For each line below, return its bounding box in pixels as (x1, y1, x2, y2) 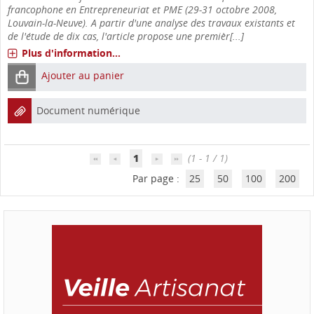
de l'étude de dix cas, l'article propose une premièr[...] (8, 29, 244, 43)
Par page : (132, 171, 182, 185)
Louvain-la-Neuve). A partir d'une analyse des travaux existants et (8, 15, 295, 29)
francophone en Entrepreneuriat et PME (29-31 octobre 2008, (8, 2, 277, 16)
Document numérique (36, 103, 140, 117)
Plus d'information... (22, 46, 121, 60)
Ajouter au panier (41, 68, 124, 82)
